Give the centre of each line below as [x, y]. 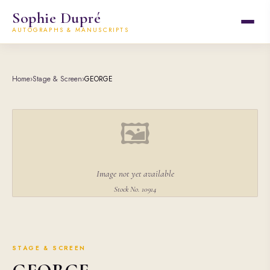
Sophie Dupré [57, 18]
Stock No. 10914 [135, 189]
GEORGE [99, 79]
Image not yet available [135, 174]
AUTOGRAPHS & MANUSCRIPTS [71, 30]
